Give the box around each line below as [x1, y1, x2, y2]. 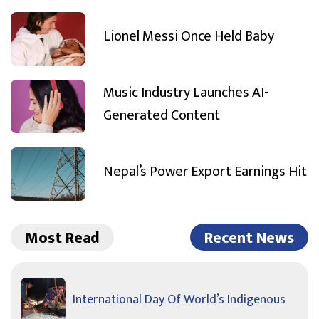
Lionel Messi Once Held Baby [103, 24, 274, 49]
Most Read [25, 224, 100, 251]
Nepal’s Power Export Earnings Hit [103, 159, 307, 184]
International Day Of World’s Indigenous [73, 288, 286, 310]
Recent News [204, 224, 294, 251]
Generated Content [103, 103, 220, 128]
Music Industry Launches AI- [103, 80, 268, 105]
